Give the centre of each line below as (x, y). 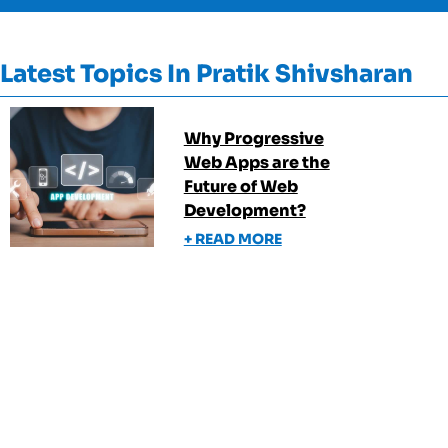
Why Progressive (253, 138)
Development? (244, 210)
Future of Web (240, 186)
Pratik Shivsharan (304, 74)
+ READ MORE (232, 239)
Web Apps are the (256, 162)
